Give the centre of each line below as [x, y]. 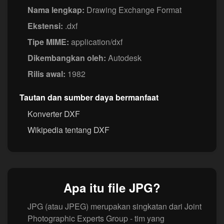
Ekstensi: [45, 26]
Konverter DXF [54, 114]
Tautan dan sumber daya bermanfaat [89, 97]
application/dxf [96, 42]
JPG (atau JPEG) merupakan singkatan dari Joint [114, 206]
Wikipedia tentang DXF [68, 130]
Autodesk [124, 58]
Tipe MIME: [48, 42]
